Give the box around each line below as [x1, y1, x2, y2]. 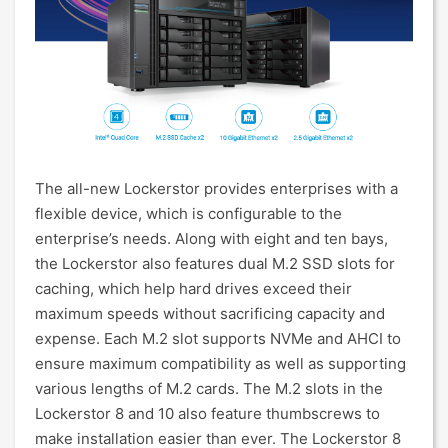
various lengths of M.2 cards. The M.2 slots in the [35, 379, 383, 398]
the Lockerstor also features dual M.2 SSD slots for [35, 254, 395, 273]
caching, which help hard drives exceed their [35, 279, 352, 298]
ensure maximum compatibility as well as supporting [35, 354, 406, 373]
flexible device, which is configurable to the [35, 204, 342, 223]
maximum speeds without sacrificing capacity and [35, 304, 385, 323]
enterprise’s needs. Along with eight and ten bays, [35, 229, 388, 248]
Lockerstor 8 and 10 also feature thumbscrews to [35, 404, 380, 423]
